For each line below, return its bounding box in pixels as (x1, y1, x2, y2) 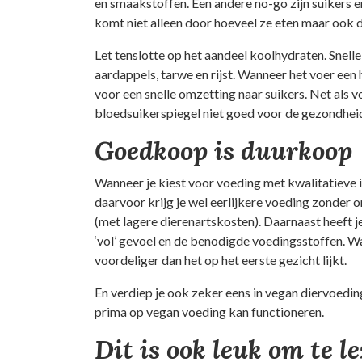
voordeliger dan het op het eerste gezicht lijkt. (95, 252, 347, 267)
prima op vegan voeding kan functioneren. (95, 304, 324, 319)
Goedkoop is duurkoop (95, 134, 352, 167)
